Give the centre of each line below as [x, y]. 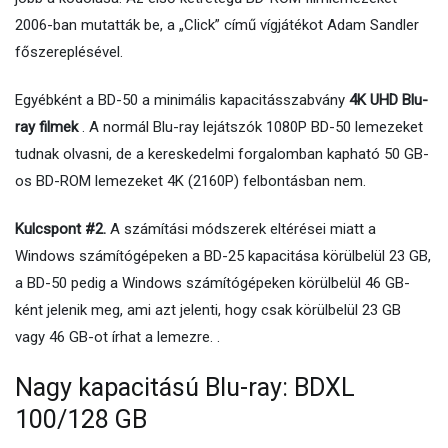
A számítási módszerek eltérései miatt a [241, 229]
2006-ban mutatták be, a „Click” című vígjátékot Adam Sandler [217, 25]
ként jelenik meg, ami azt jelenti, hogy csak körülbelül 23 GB [208, 310]
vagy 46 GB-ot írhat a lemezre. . [117, 337]
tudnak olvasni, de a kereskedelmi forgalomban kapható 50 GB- [222, 154]
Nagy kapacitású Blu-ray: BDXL [185, 387]
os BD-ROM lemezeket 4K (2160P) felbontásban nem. [190, 181]
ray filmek [46, 127]
